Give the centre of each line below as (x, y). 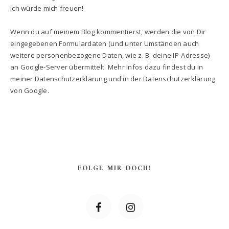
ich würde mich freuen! (47, 8)
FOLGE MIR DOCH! (115, 168)
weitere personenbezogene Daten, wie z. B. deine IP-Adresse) (110, 55)
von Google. (30, 90)
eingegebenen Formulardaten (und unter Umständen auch (105, 43)
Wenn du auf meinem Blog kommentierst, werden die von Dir (108, 31)
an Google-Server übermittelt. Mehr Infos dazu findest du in (107, 67)
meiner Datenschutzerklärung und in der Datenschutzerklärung (113, 78)
